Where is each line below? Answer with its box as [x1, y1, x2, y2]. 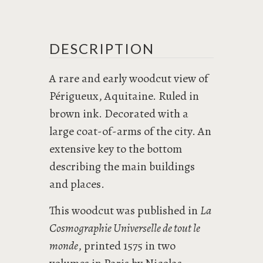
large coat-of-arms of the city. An [49, 123, 211, 139]
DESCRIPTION [49, 40, 154, 57]
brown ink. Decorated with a [49, 106, 188, 122]
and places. [49, 176, 104, 192]
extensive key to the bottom [49, 141, 182, 157]
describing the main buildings [49, 159, 195, 174]
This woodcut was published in [49, 203, 200, 218]
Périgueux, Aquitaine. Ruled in [49, 88, 199, 104]
